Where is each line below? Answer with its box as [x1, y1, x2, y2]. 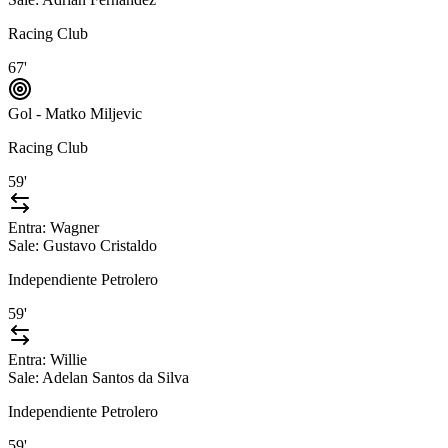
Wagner [50, 219, 99, 237]
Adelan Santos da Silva [42, 369, 189, 387]
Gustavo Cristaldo [43, 237, 161, 255]
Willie [50, 351, 87, 369]
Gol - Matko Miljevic [8, 105, 142, 123]
